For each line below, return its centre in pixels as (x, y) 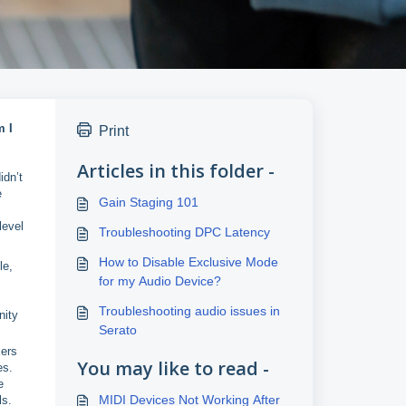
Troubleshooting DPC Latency (184, 232)
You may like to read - (173, 368)
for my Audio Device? (159, 281)
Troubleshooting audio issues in (189, 311)
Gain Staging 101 (148, 202)
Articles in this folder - (175, 171)
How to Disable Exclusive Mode (188, 262)
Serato (117, 330)
